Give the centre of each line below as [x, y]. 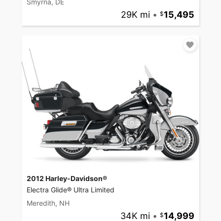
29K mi [135, 15]
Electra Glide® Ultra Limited [71, 190]
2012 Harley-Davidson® [67, 179]
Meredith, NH [48, 203]
